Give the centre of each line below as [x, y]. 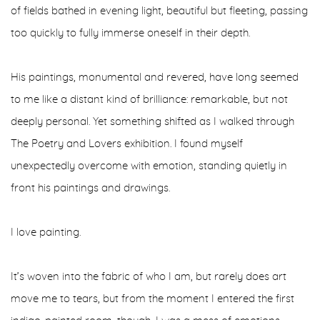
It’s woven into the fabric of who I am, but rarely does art [149, 277]
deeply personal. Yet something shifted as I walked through [152, 122]
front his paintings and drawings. [90, 188]
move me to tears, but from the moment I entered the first [152, 299]
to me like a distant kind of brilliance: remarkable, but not [149, 100]
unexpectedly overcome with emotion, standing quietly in [149, 166]
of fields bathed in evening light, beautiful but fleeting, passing [159, 11]
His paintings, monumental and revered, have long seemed [155, 77]
